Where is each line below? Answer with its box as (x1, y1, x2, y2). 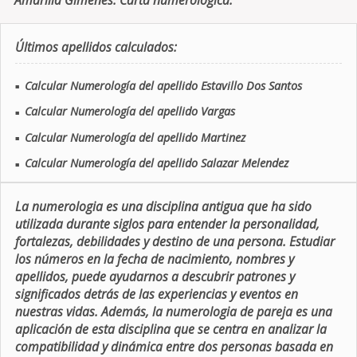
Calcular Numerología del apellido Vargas (24, 104, 235, 120)
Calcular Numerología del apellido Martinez (24, 129, 245, 145)
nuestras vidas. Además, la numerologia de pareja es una (14, 302, 332, 320)
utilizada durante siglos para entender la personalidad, (14, 214, 320, 233)
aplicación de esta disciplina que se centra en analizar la (14, 320, 327, 338)
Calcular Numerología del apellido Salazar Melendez (24, 155, 288, 171)
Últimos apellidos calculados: (14, 38, 177, 57)
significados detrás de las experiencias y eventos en (14, 284, 298, 303)
